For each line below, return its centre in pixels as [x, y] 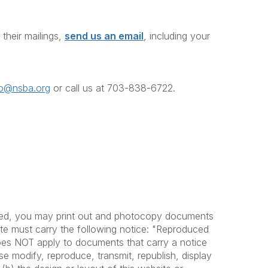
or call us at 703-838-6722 [113, 88]
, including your [177, 36]
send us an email [104, 36]
